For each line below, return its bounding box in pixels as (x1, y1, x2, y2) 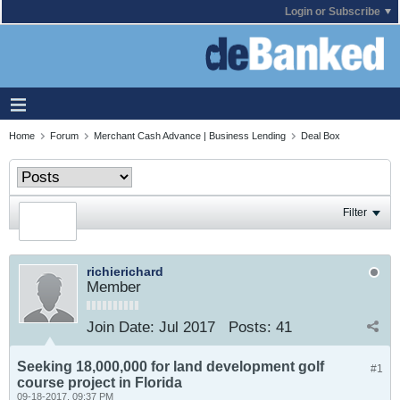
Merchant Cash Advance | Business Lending (94, 130, 286, 141)
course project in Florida (17, 375, 182, 390)
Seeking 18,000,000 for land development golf (17, 359, 324, 374)
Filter (343, 206, 367, 219)
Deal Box (301, 130, 340, 141)
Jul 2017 (159, 319, 215, 336)
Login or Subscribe (285, 5, 380, 18)
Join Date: (87, 319, 154, 336)
